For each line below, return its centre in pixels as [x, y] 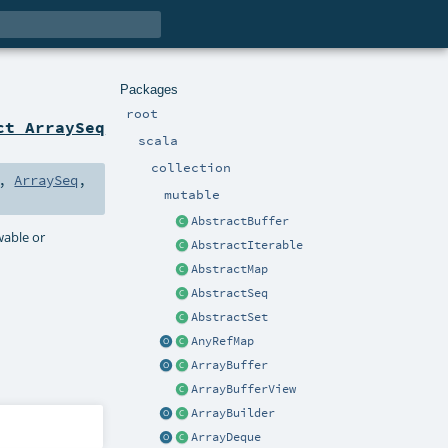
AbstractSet [229, 317]
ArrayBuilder [233, 413]
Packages [148, 89]
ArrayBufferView [243, 389]
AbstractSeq [229, 293]
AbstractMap [229, 269]
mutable [192, 194]
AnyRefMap [222, 341]
